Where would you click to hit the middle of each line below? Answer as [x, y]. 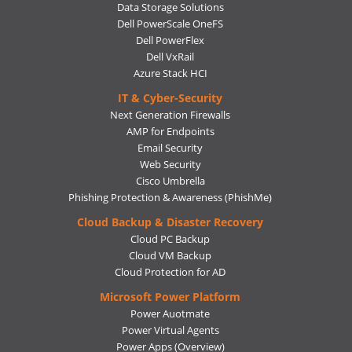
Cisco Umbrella [170, 181]
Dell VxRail [170, 57]
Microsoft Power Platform [170, 297]
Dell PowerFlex [170, 40]
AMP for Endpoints [170, 132]
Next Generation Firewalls [170, 115]
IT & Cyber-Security [170, 98]
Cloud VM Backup [170, 256]
